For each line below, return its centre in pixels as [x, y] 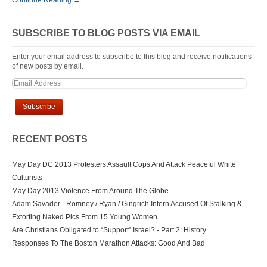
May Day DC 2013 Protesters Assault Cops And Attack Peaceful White [124, 165]
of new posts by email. [48, 66]
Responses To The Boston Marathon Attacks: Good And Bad [108, 243]
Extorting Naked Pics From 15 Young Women [85, 217]
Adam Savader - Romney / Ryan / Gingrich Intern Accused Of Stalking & [127, 204]
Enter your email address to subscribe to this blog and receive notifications [132, 57]
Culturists [27, 178]
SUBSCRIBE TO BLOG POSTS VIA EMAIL [106, 33]
